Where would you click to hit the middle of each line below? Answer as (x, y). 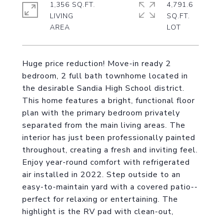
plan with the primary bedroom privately (101, 113)
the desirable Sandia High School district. (103, 88)
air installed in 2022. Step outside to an (101, 175)
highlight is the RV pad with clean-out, (98, 212)
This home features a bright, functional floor (109, 101)
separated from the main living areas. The (104, 125)
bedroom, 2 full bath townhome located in (105, 76)
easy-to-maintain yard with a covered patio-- (110, 187)
